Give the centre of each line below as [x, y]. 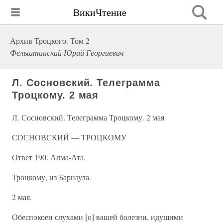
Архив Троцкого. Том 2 [50, 41]
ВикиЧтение [100, 12]
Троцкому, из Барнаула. [52, 177]
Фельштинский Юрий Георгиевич [67, 53]
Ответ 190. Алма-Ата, [49, 157]
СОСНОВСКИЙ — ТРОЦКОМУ [69, 137]
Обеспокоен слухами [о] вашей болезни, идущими [98, 217]
